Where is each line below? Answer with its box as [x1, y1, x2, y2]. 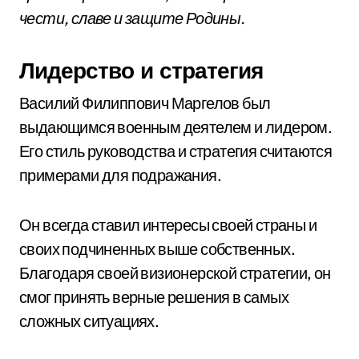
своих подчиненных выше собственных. [19, 239, 295, 259]
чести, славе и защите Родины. [19, 8, 245, 28]
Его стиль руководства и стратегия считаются [19, 141, 333, 161]
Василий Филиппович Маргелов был [19, 93, 271, 113]
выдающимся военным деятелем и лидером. [19, 117, 333, 137]
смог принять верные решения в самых [19, 287, 288, 307]
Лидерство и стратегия [19, 56, 263, 84]
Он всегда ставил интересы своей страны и [19, 215, 317, 235]
